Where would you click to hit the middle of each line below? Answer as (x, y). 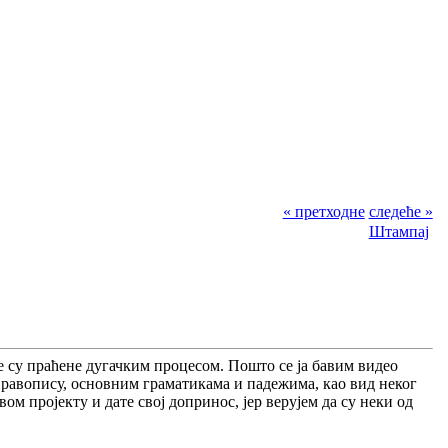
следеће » (400, 211)
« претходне (323, 211)
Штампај (398, 231)
